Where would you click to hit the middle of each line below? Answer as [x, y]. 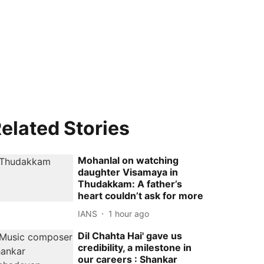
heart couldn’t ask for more [141, 196]
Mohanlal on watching [128, 160]
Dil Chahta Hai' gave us [130, 236]
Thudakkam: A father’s [130, 184]
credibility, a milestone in [135, 247]
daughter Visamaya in [128, 172]
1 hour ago [129, 213]
